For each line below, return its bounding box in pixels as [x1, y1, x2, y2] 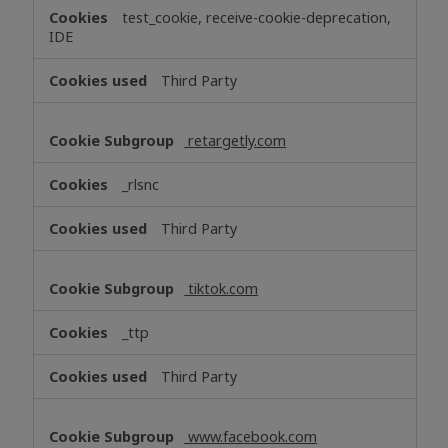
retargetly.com [184, 130, 287, 150]
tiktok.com [184, 278, 259, 298]
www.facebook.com [184, 426, 318, 446]
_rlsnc [122, 174, 160, 194]
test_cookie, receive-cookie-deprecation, [122, 7, 392, 27]
